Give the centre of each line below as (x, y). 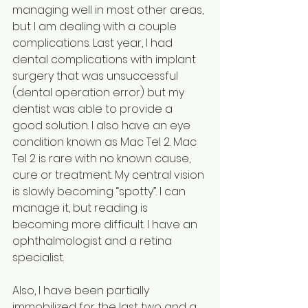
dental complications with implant (106, 60)
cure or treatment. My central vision (110, 175)
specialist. (38, 258)
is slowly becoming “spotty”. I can (100, 192)
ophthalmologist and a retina (93, 241)
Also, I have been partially (82, 291)
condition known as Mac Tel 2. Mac (106, 142)
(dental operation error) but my (100, 93)
